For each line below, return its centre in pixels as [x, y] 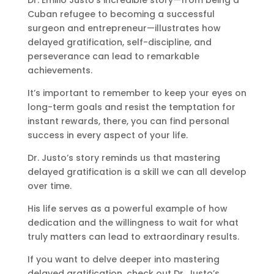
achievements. [60, 70]
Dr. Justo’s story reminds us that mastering [124, 157]
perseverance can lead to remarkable [113, 56]
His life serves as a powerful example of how [127, 208]
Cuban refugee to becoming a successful [121, 14]
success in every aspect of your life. [107, 135]
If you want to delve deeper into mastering [123, 259]
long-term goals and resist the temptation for [131, 107]
